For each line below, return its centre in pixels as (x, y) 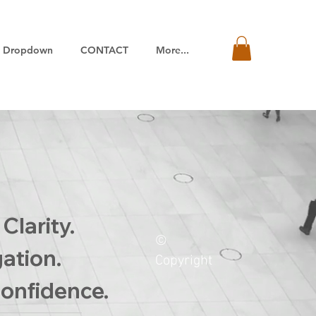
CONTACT (104, 50)
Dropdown (28, 50)
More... (172, 50)
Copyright (184, 261)
